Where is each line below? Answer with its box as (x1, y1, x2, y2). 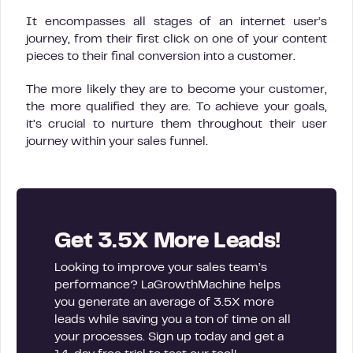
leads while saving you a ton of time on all (54, 314, 291, 325)
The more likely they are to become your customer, (26, 84, 327, 95)
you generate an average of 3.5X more (54, 297, 274, 308)
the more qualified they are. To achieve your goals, (26, 102, 327, 113)
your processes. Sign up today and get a (54, 332, 284, 343)
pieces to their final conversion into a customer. (26, 51, 295, 62)
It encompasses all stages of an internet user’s (26, 17, 327, 28)
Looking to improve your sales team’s (54, 262, 267, 273)
